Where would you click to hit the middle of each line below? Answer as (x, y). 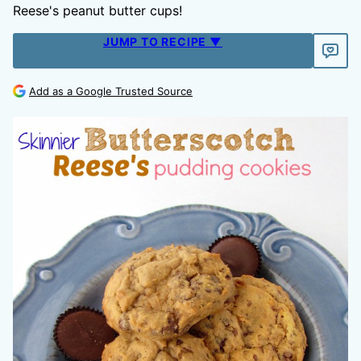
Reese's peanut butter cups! (98, 10)
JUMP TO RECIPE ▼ (163, 41)
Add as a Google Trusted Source (111, 91)
